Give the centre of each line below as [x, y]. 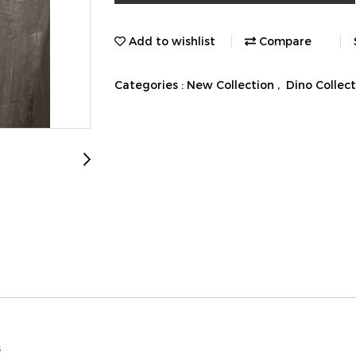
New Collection [232, 84]
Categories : [151, 84]
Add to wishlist [170, 41]
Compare [284, 41]
